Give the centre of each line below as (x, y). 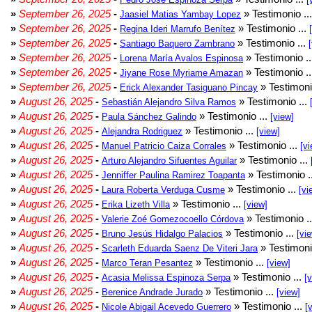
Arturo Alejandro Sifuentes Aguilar (169, 161)
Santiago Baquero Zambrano (177, 44)
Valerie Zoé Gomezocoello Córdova (173, 219)
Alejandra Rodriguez (142, 131)
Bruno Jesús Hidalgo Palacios (162, 234)
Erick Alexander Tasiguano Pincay (189, 87)
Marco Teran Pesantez (147, 263)
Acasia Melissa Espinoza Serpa (166, 278)
